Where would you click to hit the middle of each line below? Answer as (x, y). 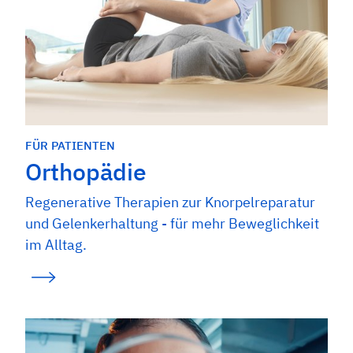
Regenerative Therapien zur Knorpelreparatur (170, 202)
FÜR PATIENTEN (70, 145)
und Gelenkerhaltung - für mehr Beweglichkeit (172, 223)
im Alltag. (56, 245)
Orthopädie (86, 171)
